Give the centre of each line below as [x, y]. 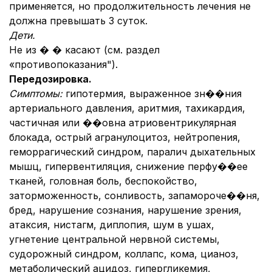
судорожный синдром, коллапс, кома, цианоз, [124, 254]
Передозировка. [50, 79]
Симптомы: [37, 93]
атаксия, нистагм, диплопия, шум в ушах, [112, 225]
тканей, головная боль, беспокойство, [103, 181]
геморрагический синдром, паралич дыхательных [132, 152]
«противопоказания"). [63, 64]
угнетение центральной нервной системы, [114, 239]
